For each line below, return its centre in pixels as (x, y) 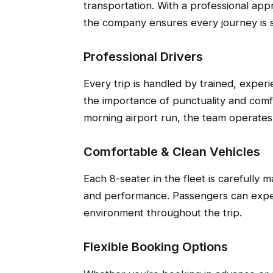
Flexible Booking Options (155, 247)
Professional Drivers (143, 57)
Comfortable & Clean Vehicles (172, 152)
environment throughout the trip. (162, 213)
